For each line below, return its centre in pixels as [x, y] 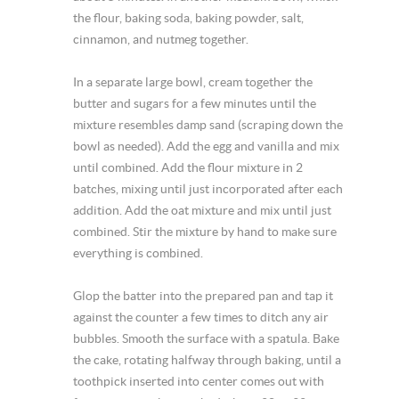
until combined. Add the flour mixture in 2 [188, 167]
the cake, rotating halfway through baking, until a [208, 360]
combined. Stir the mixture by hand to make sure [205, 232]
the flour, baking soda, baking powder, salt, [189, 18]
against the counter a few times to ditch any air [201, 317]
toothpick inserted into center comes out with [199, 381]
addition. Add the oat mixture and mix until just [203, 210]
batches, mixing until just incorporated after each [208, 189]
